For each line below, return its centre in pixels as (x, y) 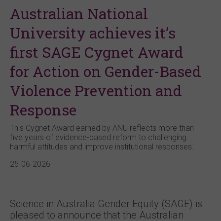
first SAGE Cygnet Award (97, 52)
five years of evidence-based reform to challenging (98, 137)
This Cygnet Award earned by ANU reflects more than (102, 128)
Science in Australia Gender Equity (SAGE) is (106, 204)
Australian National (79, 14)
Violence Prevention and (96, 91)
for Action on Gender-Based (106, 71)
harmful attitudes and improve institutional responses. (102, 147)
